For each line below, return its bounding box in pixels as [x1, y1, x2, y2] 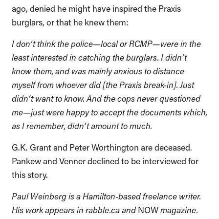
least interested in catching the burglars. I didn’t [12, 51, 187, 62]
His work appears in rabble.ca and [12, 203, 138, 215]
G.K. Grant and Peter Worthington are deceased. [12, 141, 192, 152]
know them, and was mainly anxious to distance [12, 65, 184, 76]
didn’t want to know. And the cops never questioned [12, 92, 200, 103]
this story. [12, 168, 50, 179]
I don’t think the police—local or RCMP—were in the [12, 37, 201, 48]
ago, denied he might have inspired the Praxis [12, 2, 181, 13]
